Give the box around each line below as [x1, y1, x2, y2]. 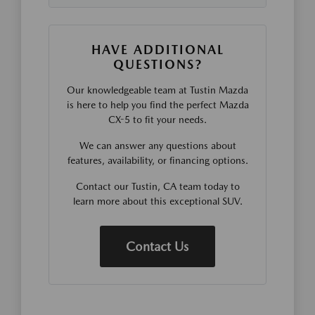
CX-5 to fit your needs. [108, 114, 207, 125]
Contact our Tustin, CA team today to [75, 181, 240, 192]
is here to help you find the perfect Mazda [66, 99, 249, 110]
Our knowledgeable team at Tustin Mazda [67, 84, 248, 96]
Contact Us [126, 239, 189, 254]
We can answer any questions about [79, 140, 236, 151]
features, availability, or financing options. [67, 155, 248, 166]
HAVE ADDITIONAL [91, 42, 224, 57]
